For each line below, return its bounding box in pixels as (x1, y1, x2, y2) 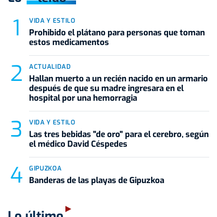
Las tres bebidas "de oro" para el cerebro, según (29, 128, 209, 140)
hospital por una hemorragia (29, 92, 137, 104)
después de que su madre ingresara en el (29, 82, 184, 94)
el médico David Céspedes (29, 138, 127, 150)
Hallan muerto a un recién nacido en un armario (29, 73, 208, 84)
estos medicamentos (29, 36, 109, 48)
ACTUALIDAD (29, 62, 71, 71)
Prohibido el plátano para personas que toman (29, 27, 205, 38)
